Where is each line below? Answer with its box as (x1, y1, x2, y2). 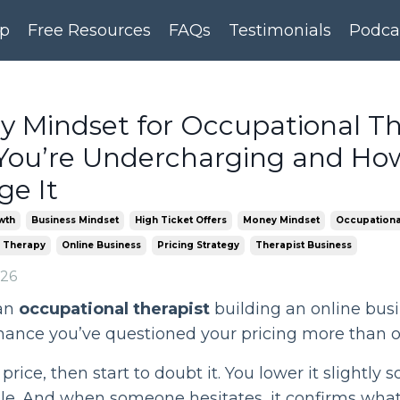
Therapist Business (254, 239, 352, 251)
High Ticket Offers (134, 214, 227, 226)
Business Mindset (30, 214, 119, 226)
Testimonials (229, 21, 331, 40)
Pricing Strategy (156, 239, 239, 251)
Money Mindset (242, 214, 320, 226)
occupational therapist (18, 299, 210, 319)
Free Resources (28, 21, 151, 40)
